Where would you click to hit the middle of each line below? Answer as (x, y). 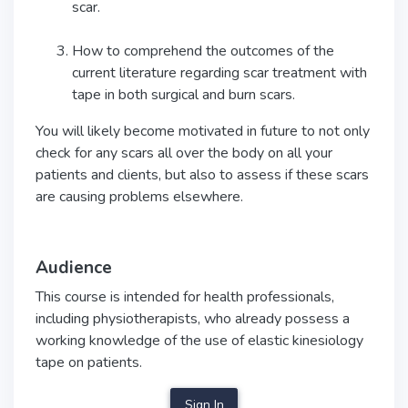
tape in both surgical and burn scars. (184, 95)
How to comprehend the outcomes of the (203, 51)
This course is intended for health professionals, (185, 297)
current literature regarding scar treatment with (219, 73)
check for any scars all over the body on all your (184, 153)
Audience (74, 268)
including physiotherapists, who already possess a (193, 319)
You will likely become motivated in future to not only (203, 131)
